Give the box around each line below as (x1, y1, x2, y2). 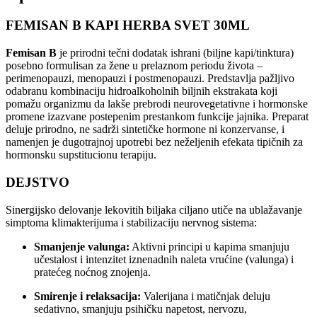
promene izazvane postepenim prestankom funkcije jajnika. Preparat (6, 110, 309, 123)
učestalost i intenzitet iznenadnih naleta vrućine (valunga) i (34, 253, 294, 265)
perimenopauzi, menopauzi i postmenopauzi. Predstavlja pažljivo (6, 72, 294, 85)
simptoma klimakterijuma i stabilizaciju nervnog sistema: (6, 216, 257, 229)
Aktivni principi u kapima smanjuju (129, 240, 289, 253)
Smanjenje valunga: (34, 240, 129, 253)
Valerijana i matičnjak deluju (141, 289, 270, 302)
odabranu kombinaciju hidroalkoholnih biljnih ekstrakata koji (6, 85, 277, 98)
